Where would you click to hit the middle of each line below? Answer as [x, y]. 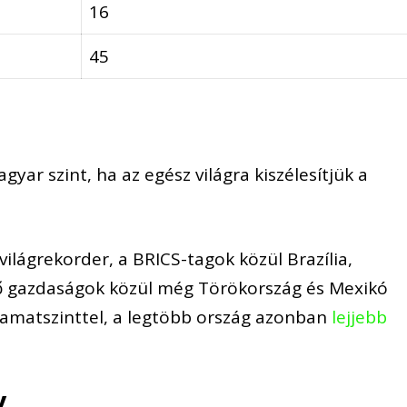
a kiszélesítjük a [304, 175]
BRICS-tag [174, 258]
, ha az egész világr [164, 175]
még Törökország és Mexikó [273, 288]
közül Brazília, [294, 258]
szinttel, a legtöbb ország [149, 317]
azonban [294, 317]
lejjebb [360, 317]
